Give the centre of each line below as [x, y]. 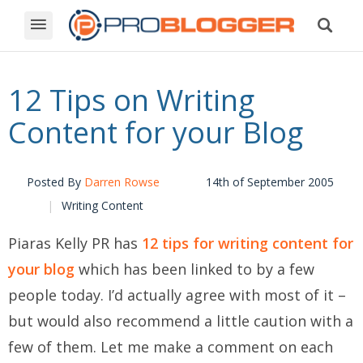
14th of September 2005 [270, 182]
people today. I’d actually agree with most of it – [177, 295]
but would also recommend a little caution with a [181, 321]
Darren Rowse [122, 182]
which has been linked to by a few [194, 269]
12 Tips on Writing [131, 100]
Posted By [56, 182]
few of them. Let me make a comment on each [171, 347]
